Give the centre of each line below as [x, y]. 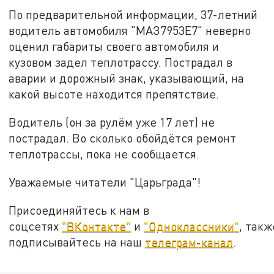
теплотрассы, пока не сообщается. [104, 154]
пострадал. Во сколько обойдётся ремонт [123, 138]
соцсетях [35, 226]
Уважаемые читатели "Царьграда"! [106, 182]
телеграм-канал [189, 242]
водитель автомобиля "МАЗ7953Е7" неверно [130, 31]
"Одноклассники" [192, 226]
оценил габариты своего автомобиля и [114, 46]
